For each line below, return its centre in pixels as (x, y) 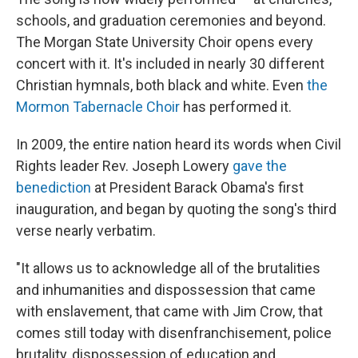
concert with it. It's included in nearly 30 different (170, 64)
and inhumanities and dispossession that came (166, 290)
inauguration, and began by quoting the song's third (176, 209)
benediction (54, 187)
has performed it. (236, 107)
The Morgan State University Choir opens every (165, 42)
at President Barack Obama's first (197, 187)
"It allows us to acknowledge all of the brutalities (168, 268)
